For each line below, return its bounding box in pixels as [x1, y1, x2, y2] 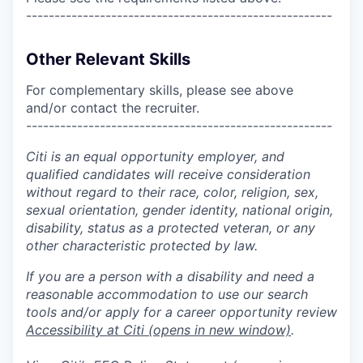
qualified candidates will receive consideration [26, 165, 310, 182]
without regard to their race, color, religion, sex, [26, 183, 318, 200]
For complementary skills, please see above [26, 81, 293, 98]
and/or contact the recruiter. [26, 99, 199, 116]
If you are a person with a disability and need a [26, 267, 314, 284]
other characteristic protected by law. [26, 237, 258, 254]
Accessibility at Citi [26, 321, 144, 338]
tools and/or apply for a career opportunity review [26, 303, 337, 320]
